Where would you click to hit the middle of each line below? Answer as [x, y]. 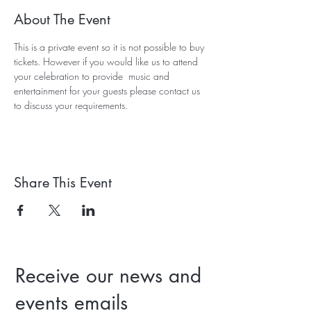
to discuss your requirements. [72, 105]
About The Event [62, 19]
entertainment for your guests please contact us [108, 91]
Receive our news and [108, 276]
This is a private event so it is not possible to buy [110, 47]
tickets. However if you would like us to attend [107, 61]
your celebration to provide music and [93, 76]
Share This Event [63, 183]
